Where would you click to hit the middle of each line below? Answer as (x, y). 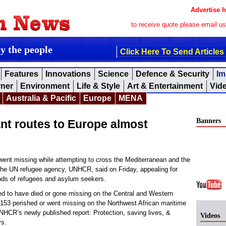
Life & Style (98, 86)
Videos (210, 216)
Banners (209, 121)
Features (21, 74)
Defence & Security (173, 74)
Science (113, 74)
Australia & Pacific (41, 98)
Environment (45, 86)
